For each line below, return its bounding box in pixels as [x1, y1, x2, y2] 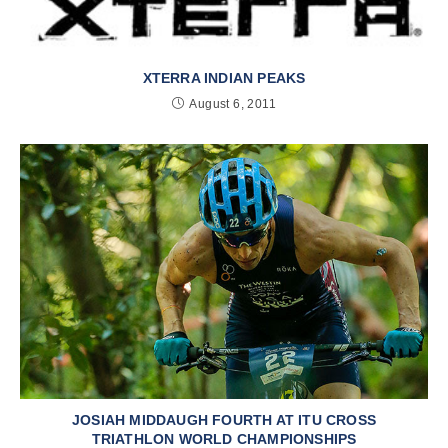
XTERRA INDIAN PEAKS [142, 69, 306, 86]
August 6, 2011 [189, 96, 276, 111]
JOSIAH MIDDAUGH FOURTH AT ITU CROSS [72, 411, 376, 428]
